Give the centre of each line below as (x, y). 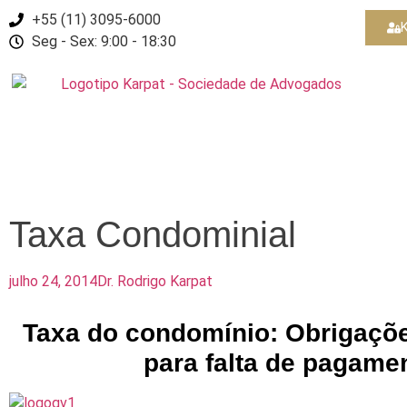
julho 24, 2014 (53, 281)
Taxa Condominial (153, 234)
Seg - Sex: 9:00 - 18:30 (104, 41)
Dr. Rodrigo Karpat (155, 281)
